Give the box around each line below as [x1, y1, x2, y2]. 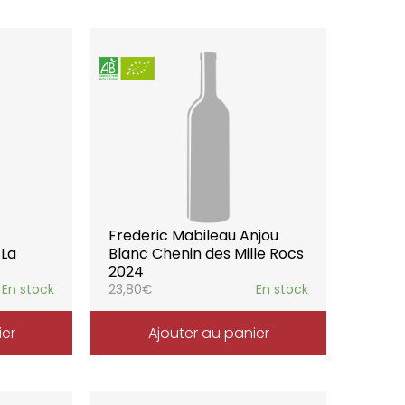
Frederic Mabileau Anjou [108, 225, 279, 246]
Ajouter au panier [147, 323, 269, 344]
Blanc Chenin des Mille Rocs [108, 243, 305, 264]
